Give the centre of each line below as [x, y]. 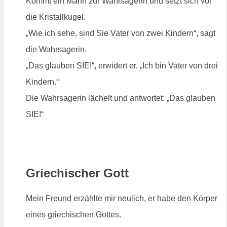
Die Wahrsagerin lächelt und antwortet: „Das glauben [121, 98]
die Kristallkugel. [56, 17]
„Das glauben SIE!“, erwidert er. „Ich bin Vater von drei [122, 65]
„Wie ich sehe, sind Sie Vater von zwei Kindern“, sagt [121, 33]
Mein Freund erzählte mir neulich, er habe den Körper [122, 198]
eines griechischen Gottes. [73, 214]
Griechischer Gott [77, 173]
